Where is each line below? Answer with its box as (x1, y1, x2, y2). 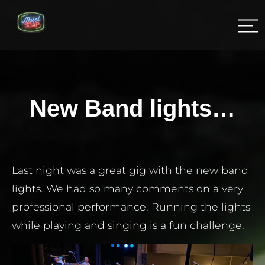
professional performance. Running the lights (12, 201, 250, 214)
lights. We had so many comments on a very (12, 182, 243, 195)
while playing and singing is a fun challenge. (12, 219, 244, 232)
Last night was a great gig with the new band (12, 164, 248, 177)
